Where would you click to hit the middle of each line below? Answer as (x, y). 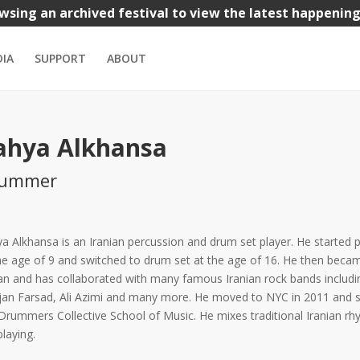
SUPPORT (61, 58)
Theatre (245, 48)
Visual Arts (313, 48)
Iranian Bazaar (72, 48)
